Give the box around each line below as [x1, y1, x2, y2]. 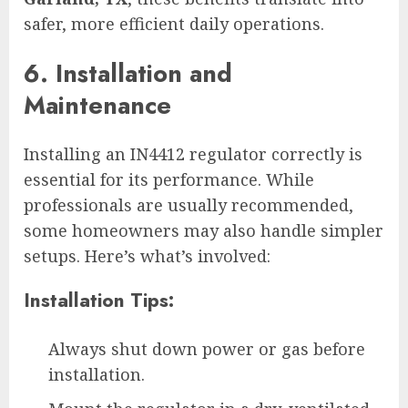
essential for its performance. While [24, 168, 314, 190]
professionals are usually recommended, [24, 193, 353, 216]
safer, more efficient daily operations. [24, 13, 324, 36]
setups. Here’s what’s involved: [24, 244, 270, 267]
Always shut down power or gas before [48, 338, 365, 361]
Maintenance [24, 87, 171, 123]
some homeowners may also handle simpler [24, 219, 383, 241]
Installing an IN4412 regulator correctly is [24, 142, 362, 165]
